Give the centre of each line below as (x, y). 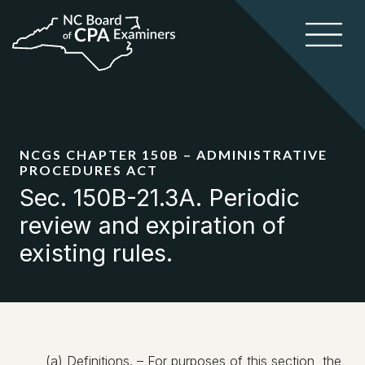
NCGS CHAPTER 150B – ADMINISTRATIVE (174, 154)
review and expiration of (152, 225)
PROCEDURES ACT (89, 170)
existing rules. (96, 253)
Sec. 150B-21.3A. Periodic (160, 198)
